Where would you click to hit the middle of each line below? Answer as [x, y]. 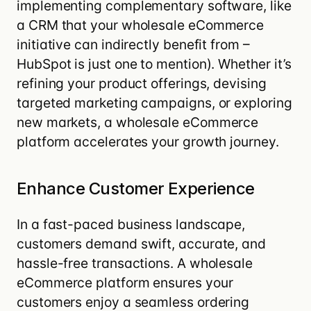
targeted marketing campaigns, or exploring [154, 102]
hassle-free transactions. [97, 263]
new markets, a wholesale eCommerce [138, 122]
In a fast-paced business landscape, [131, 224]
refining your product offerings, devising [142, 83]
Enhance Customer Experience [136, 188]
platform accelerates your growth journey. [148, 141]
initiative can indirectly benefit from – [133, 44]
